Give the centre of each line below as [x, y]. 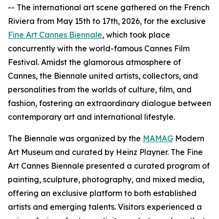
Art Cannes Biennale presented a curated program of [109, 166]
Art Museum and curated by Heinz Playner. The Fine [105, 152]
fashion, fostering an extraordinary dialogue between [109, 103]
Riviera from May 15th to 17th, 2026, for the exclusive [107, 21]
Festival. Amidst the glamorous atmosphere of [94, 62]
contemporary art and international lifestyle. [91, 117]
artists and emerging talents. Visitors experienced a [105, 207]
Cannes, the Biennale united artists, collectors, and [103, 76]
